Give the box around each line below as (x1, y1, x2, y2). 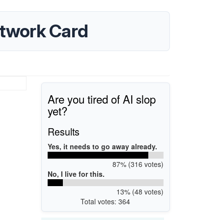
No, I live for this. (48, 168, 105, 179)
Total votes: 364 (81, 196, 131, 206)
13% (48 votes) (116, 186, 164, 196)
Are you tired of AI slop (48, 90, 156, 107)
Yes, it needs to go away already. (48, 141, 157, 151)
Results (48, 124, 80, 138)
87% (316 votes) (112, 159, 164, 169)
